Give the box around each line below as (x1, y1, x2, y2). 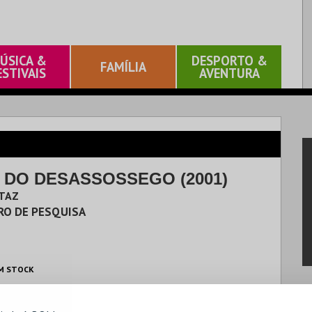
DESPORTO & (191, 52, 267, 69)
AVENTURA (198, 65, 260, 81)
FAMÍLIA (100, 58, 146, 75)
